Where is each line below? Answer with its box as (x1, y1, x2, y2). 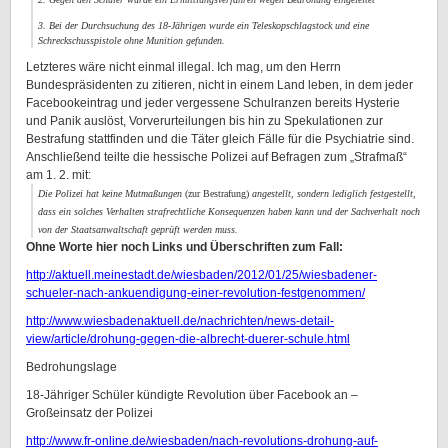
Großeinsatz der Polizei (26, 406, 153, 420)
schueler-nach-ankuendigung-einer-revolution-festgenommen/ (26, 286, 365, 300)
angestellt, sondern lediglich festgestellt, (252, 188, 416, 199)
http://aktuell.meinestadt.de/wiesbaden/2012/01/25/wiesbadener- (26, 268, 377, 282)
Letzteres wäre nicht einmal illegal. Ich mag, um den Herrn (26, 60, 341, 74)
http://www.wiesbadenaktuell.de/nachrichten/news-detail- (26, 314, 334, 328)
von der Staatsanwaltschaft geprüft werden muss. (38, 224, 238, 235)
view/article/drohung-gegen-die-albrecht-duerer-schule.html (26, 332, 350, 346)
